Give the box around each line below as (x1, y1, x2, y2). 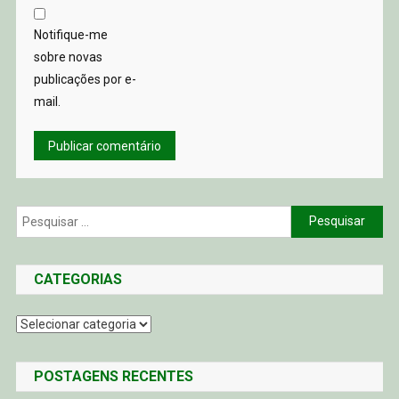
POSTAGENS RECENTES (33, 367, 193, 385)
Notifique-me (33, 27, 108, 42)
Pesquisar (290, 208, 347, 223)
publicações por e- (33, 71, 136, 86)
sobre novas (33, 49, 102, 64)
